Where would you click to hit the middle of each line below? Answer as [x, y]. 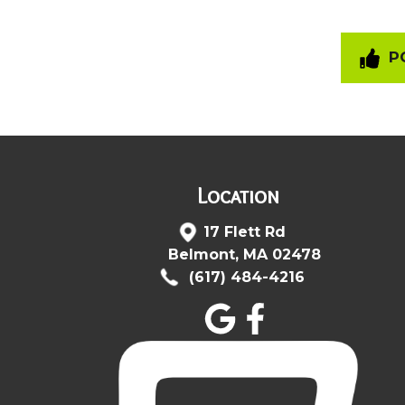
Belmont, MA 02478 [244, 254]
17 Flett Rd [244, 231]
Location [238, 195]
